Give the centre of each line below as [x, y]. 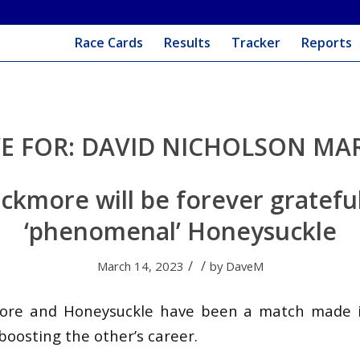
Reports [326, 43]
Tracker [256, 43]
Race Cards [108, 43]
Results [187, 43]
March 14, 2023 [140, 266]
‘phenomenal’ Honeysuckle [180, 231]
